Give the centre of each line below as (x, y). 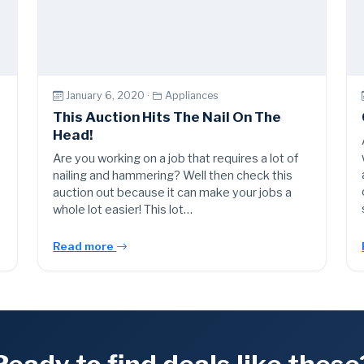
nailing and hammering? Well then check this (173, 175)
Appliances (192, 96)
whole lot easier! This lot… (123, 209)
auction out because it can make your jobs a (173, 192)
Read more (85, 246)
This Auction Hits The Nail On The (167, 117)
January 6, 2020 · (109, 96)
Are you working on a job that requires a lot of (176, 158)
